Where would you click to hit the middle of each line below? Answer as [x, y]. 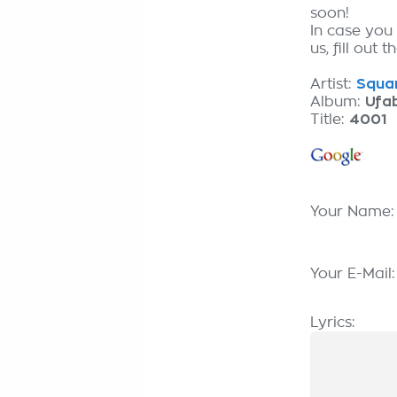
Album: [338, 102]
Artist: [333, 84]
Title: [330, 120]
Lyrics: [333, 323]
